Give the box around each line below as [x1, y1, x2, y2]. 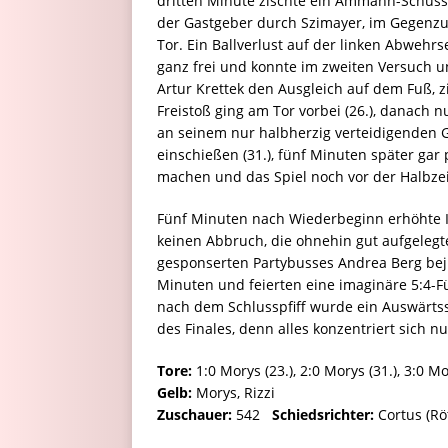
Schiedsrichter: [272, 404, 374, 424]
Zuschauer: [157, 404, 232, 424]
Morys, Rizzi [192, 382, 275, 402]
